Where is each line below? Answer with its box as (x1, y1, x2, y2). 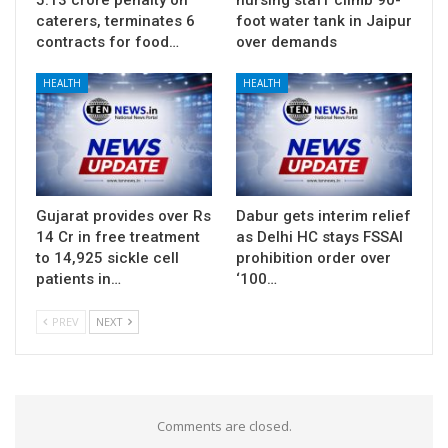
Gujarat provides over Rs (36, 206, 211, 225)
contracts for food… (36, 32, 179, 51)
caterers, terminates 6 (36, 11, 195, 30)
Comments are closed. (156, 416, 292, 435)
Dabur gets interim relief (236, 206, 411, 225)
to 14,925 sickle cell (36, 248, 179, 267)
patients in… (36, 269, 121, 288)
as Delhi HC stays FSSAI (236, 227, 403, 246)
